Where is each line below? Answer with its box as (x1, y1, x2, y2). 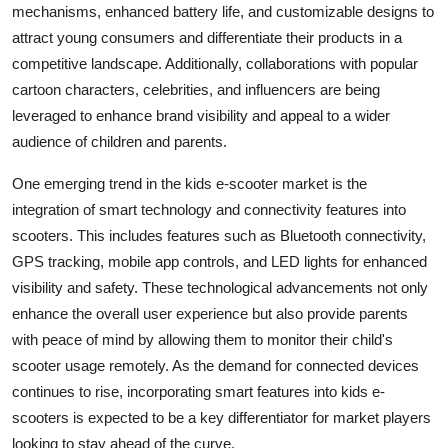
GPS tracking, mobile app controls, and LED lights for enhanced (12, 252, 427, 270)
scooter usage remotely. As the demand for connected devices (12, 356, 419, 374)
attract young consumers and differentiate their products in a (12, 28, 402, 46)
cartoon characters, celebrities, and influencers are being (12, 80, 380, 98)
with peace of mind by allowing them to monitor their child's (12, 330, 393, 348)
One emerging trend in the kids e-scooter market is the (12, 174, 367, 192)
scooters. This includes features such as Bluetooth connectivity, (12, 226, 426, 244)
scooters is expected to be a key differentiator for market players (12, 408, 431, 426)
